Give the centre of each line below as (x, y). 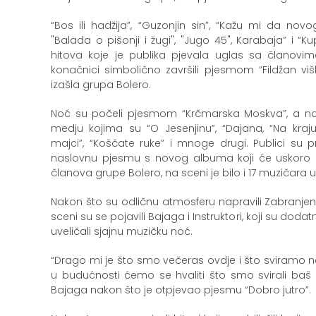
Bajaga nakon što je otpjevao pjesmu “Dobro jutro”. (181, 290)
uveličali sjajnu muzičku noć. (122, 231)
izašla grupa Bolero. (101, 85)
